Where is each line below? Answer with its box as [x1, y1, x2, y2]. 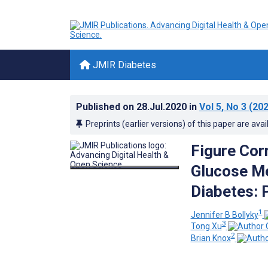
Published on [76, 101, 136, 112]
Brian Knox [190, 233, 231, 243]
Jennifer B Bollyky [190, 209, 258, 220]
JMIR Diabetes [90, 59, 156, 71]
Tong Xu [190, 221, 222, 232]
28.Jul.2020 [136, 101, 189, 112]
